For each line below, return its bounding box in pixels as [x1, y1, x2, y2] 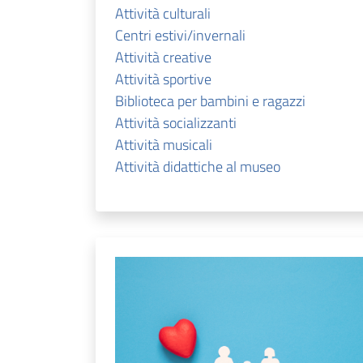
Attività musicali [115, 133, 212, 156]
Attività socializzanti [115, 111, 237, 134]
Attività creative [115, 45, 211, 68]
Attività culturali [115, 2, 211, 24]
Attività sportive [115, 67, 211, 90]
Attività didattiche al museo [115, 155, 280, 177]
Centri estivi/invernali [115, 23, 246, 46]
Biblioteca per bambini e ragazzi [115, 89, 305, 112]
